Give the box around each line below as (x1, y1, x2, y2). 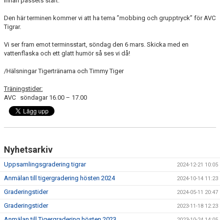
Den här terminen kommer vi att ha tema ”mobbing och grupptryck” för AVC (4, 14, 216, 22)
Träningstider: (4, 85, 43, 92)
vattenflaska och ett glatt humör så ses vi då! (4, 50, 130, 57)
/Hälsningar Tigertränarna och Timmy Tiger (4, 67, 124, 75)
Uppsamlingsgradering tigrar (4, 161, 86, 168)
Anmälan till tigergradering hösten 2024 (4, 174, 115, 182)
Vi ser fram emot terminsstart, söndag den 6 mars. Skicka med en (4, 41, 189, 48)
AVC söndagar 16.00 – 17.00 (4, 94, 87, 101)
